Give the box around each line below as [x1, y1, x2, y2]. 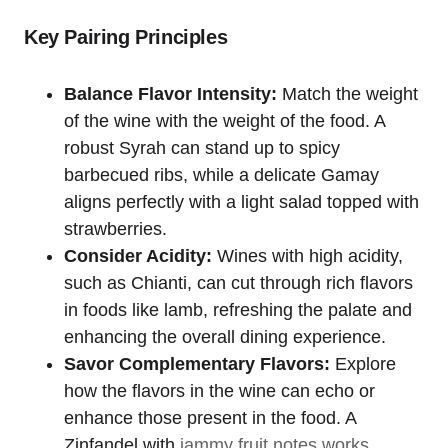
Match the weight [277, 83, 418, 104]
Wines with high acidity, [212, 245, 403, 266]
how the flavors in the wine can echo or [64, 380, 375, 401]
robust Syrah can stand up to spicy [64, 137, 340, 158]
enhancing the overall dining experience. [64, 326, 386, 347]
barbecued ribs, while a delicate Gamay [64, 164, 379, 185]
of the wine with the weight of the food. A [64, 110, 385, 131]
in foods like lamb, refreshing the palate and [64, 299, 412, 320]
